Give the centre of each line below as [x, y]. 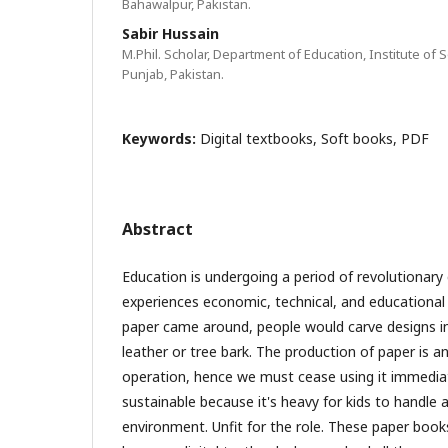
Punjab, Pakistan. [173, 74]
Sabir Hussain [170, 33]
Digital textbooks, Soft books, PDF [314, 138]
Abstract [157, 229]
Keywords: [161, 138]
